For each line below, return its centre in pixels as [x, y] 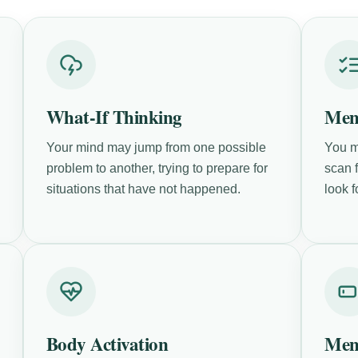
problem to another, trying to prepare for [157, 168]
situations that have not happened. [143, 189]
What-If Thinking [114, 116]
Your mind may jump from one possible [156, 147]
